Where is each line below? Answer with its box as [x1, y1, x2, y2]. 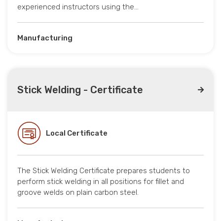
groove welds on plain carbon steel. [17, 188, 139, 197]
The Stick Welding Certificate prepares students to [17, 166, 190, 176]
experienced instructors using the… [17, 2, 139, 12]
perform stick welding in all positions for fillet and [17, 177, 184, 186]
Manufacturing [17, 34, 73, 43]
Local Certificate [46, 129, 108, 138]
